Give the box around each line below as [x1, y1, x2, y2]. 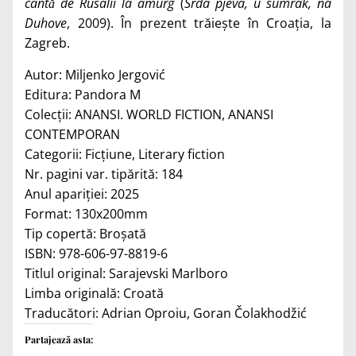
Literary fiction [138, 145, 225, 163]
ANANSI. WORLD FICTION [75, 105, 222, 123]
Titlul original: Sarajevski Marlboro [25, 264, 228, 282]
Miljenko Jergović [65, 65, 165, 83]
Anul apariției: [25, 184, 110, 203]
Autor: [25, 65, 65, 83]
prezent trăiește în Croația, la [139, 14, 332, 32]
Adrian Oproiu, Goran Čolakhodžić [102, 304, 307, 322]
